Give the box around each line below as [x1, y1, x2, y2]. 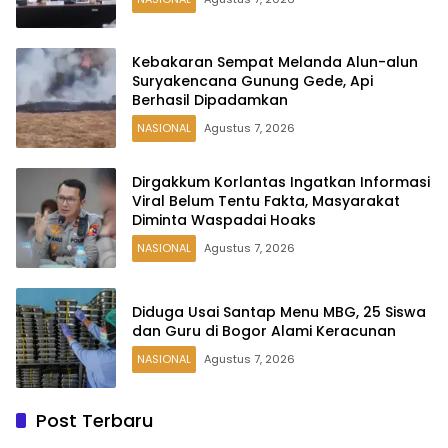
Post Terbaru [36, 407, 153, 433]
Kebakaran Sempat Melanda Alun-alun [132, 52, 418, 73]
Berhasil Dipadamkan [132, 90, 288, 111]
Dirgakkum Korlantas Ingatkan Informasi [132, 172, 430, 193]
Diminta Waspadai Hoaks [132, 210, 316, 231]
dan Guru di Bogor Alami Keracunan [132, 320, 396, 341]
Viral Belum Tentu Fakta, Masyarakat [132, 191, 400, 212]
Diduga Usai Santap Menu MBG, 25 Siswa [132, 301, 426, 322]
